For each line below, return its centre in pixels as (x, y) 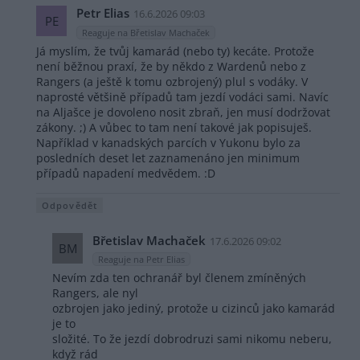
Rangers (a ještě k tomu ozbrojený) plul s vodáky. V (172, 81)
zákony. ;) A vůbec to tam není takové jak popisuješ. (174, 127)
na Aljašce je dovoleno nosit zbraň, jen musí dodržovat (183, 112)
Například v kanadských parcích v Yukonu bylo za (168, 142)
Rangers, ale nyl (95, 293)
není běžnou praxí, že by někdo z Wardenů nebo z (171, 66)
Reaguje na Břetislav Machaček (146, 32)
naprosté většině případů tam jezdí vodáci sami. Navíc (182, 96)
